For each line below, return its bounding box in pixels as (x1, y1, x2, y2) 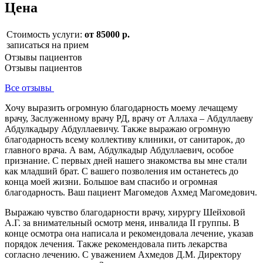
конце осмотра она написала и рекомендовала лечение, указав (5, 228, 254, 238)
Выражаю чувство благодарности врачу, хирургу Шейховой (5, 207, 245, 217)
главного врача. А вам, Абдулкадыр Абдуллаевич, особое (5, 144, 234, 155)
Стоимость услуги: (6, 29, 85, 39)
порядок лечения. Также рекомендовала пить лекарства (5, 238, 227, 249)
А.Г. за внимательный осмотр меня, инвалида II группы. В (5, 217, 240, 228)
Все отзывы (5, 82, 54, 93)
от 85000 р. (85, 29, 130, 39)
